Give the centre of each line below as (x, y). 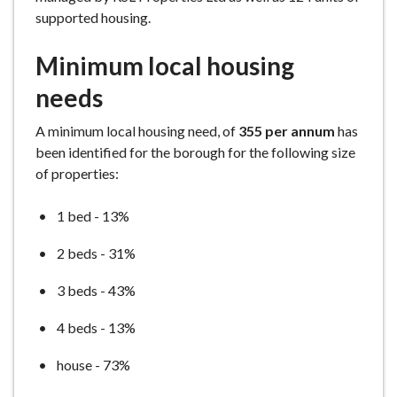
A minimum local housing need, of (137, 131)
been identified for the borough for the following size (195, 152)
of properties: (77, 173)
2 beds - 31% (96, 253)
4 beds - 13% (96, 327)
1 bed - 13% (93, 216)
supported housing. (93, 17)
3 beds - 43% (96, 290)
